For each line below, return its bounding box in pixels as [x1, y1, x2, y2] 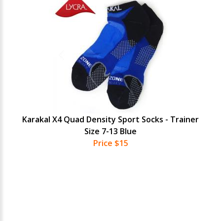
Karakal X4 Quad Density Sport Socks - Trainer [22, 114, 199, 125]
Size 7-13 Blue [84, 126, 137, 137]
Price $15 [93, 138, 128, 148]
